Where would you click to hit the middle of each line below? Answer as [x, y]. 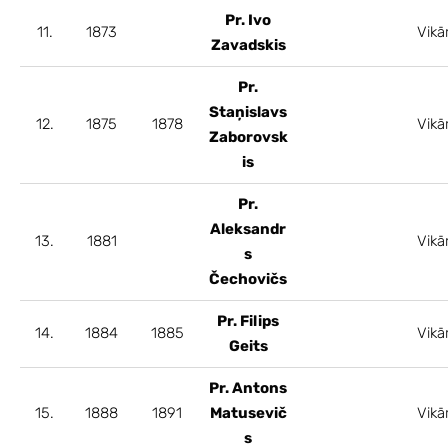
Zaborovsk [248, 136]
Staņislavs [248, 111]
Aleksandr [248, 228]
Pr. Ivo [248, 19]
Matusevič [248, 412]
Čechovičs [248, 278]
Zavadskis [248, 44]
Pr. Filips [248, 320]
